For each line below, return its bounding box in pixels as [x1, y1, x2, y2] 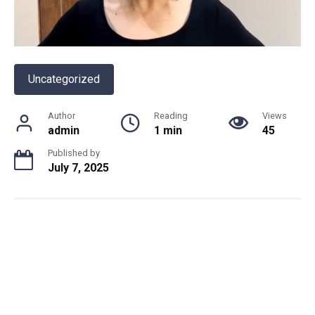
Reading [154, 110, 188, 121]
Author [48, 110, 75, 121]
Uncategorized [28, 72, 100, 86]
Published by [48, 147, 100, 158]
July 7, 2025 [48, 160, 109, 174]
